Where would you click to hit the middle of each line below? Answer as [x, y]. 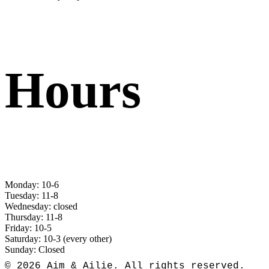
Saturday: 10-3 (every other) [58, 238]
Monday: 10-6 [32, 184]
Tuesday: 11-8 [32, 195]
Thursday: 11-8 [34, 217]
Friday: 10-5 [28, 228]
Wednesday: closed [41, 206]
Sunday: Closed [35, 249]
